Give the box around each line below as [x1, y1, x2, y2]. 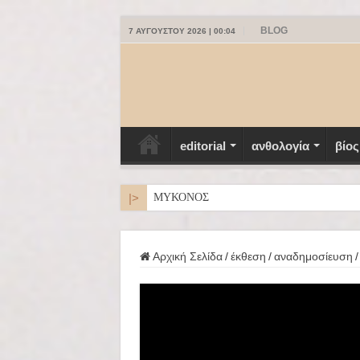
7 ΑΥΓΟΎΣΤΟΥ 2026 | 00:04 [128, 27, 235, 35]
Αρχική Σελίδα [149, 249, 223, 263]
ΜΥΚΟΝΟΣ [153, 190, 209, 203]
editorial [179, 138, 226, 153]
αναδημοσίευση [273, 249, 353, 263]
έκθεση [230, 249, 266, 263]
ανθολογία [251, 138, 309, 153]
